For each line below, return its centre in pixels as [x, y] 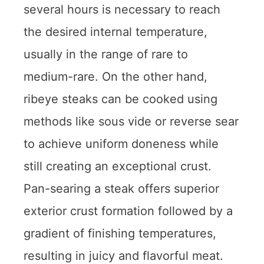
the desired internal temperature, [115, 32]
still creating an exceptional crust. [118, 166]
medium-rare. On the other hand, [115, 76]
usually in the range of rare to [106, 54]
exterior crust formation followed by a [128, 211]
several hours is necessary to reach [122, 9]
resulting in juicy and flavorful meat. [123, 255]
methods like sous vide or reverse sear [131, 121]
